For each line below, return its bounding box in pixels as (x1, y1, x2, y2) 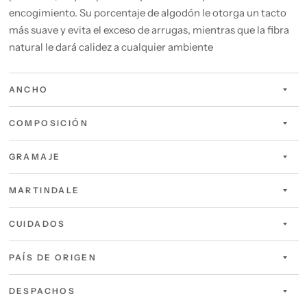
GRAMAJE (8, 151, 61, 162)
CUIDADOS (8, 219, 66, 229)
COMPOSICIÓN (8, 118, 88, 128)
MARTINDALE (8, 185, 80, 195)
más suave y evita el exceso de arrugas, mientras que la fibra (8, 23, 289, 36)
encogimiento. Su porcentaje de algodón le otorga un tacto (8, 6, 286, 19)
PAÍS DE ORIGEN (8, 252, 97, 262)
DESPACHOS (8, 286, 76, 296)
